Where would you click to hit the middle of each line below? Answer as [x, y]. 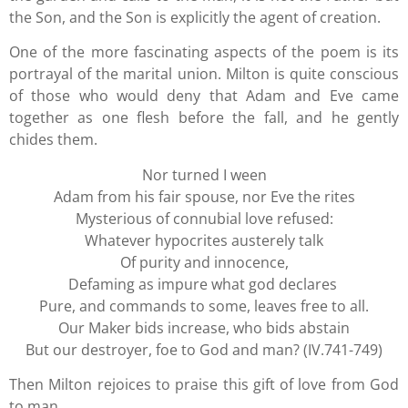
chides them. [53, 140]
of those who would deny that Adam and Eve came [204, 96]
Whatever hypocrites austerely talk [204, 240]
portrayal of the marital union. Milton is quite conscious [204, 74]
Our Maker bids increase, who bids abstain [204, 327]
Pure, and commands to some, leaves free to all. [204, 306]
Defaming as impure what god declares [204, 284]
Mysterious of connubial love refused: [204, 218]
